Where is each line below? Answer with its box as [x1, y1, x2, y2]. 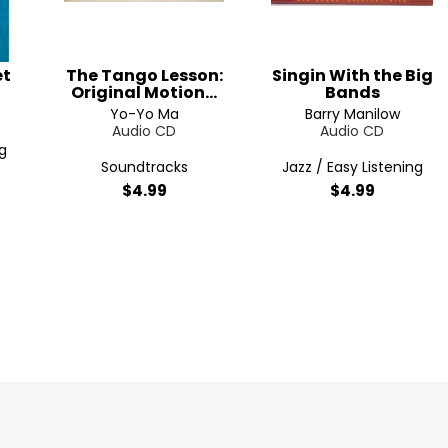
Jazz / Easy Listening [281, 157, 423, 177]
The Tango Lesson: [65, 64, 223, 87]
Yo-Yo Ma [109, 104, 179, 124]
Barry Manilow [304, 104, 400, 124]
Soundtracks [100, 157, 188, 177]
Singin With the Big [271, 64, 433, 87]
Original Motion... [71, 81, 217, 104]
